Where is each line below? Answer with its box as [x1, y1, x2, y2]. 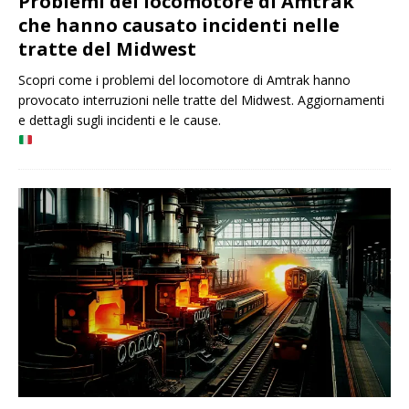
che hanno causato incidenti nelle [18, 13, 340, 38]
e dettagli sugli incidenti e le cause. [18, 111, 221, 130]
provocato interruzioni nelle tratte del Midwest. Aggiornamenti [18, 91, 384, 110]
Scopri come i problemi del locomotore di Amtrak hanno [18, 71, 351, 89]
